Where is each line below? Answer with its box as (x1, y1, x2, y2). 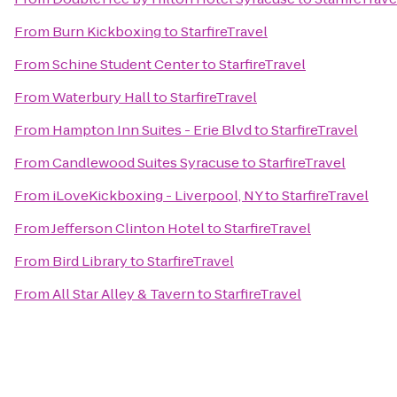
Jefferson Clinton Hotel (51, 219, 205, 237)
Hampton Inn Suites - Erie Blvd (52, 121, 252, 139)
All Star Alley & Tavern (52, 284, 195, 303)
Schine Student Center (52, 55, 199, 74)
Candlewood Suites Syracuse (52, 153, 239, 172)
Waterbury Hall (52, 88, 151, 106)
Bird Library (52, 252, 128, 270)
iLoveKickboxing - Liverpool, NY (52, 186, 262, 205)
